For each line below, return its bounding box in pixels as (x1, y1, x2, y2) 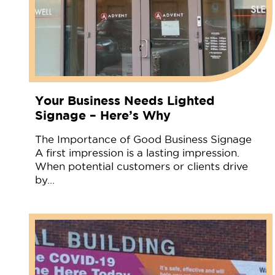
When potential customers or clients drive (35, 160, 248, 172)
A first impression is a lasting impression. (35, 147, 239, 158)
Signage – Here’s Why (35, 107, 171, 122)
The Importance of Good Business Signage (35, 133, 252, 145)
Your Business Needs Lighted (35, 93, 215, 107)
